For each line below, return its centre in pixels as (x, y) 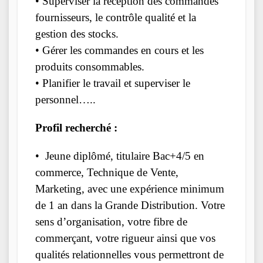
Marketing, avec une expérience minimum (130, 189)
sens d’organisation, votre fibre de (111, 222)
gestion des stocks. (77, 34)
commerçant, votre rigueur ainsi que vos (125, 238)
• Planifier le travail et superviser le (113, 83)
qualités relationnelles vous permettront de (129, 255)
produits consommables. (90, 67)
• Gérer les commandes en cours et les (119, 50)
